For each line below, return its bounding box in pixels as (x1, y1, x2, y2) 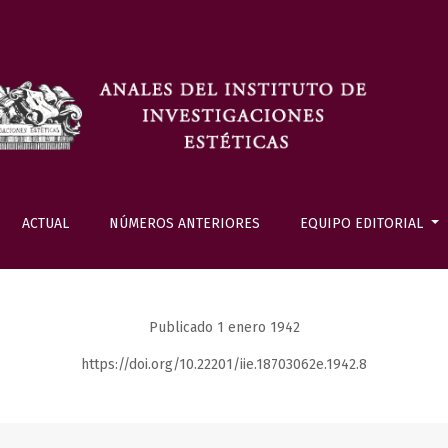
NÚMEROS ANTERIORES (108, 215, 260, 232)
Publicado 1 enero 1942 (148, 319, 300, 336)
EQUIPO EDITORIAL (300, 215, 428, 232)
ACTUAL (21, 215, 69, 232)
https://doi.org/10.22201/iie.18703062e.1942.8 (81, 356, 367, 373)
